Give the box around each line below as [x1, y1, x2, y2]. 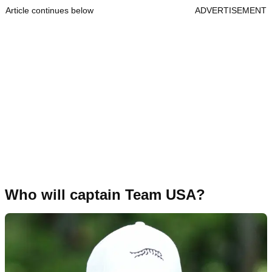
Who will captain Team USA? [5, 186, 205, 203]
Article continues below [5, 5, 93, 15]
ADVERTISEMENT [195, 5, 267, 15]
